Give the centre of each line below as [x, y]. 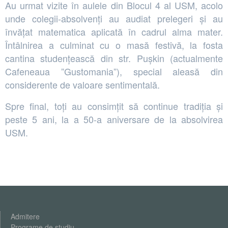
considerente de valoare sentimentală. [82, 84]
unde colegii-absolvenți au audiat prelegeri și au [114, 18]
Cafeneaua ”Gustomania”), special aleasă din [114, 71]
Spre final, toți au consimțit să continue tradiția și [114, 106]
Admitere [25, 216]
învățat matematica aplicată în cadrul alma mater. [114, 31]
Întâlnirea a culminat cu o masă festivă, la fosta [114, 45]
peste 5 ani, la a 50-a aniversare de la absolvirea [114, 119]
